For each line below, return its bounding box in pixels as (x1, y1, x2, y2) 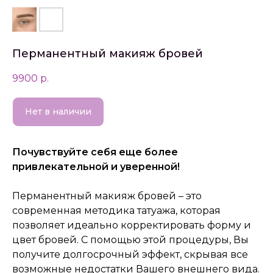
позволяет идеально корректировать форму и (12, 219, 251, 232)
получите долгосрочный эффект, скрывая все (12, 249, 248, 261)
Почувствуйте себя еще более (12, 146, 178, 158)
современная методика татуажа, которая (12, 205, 221, 217)
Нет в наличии (25, 106, 91, 118)
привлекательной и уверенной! (12, 161, 180, 173)
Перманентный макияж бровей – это (12, 190, 202, 202)
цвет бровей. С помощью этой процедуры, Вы (12, 234, 249, 246)
